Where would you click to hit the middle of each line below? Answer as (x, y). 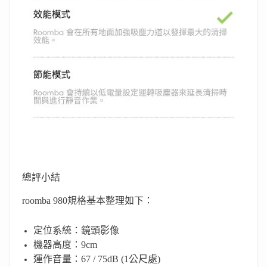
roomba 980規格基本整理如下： (88, 200)
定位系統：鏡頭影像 (76, 230)
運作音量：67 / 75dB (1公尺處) (97, 259)
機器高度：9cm (65, 244)
